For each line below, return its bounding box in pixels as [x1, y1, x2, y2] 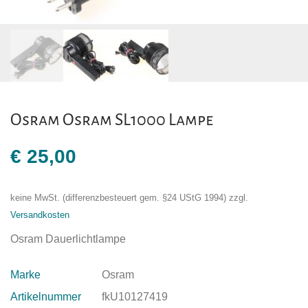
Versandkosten [10, 210, 69, 221]
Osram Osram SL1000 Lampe [10, 111, 213, 129]
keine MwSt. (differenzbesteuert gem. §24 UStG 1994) [10, 193, 226, 203]
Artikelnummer [10, 291, 81, 303]
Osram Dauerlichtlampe [10, 233, 126, 245]
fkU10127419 [102, 291, 168, 303]
